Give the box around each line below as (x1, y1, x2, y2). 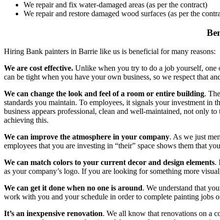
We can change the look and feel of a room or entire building (4, 89, 204, 98)
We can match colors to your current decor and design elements (4, 158, 215, 167)
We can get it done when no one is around (4, 184, 142, 192)
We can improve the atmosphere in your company (4, 133, 169, 141)
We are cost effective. (4, 64, 73, 73)
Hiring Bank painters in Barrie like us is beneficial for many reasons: (4, 47, 216, 56)
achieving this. (4, 116, 49, 125)
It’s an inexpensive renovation (4, 209, 103, 218)
